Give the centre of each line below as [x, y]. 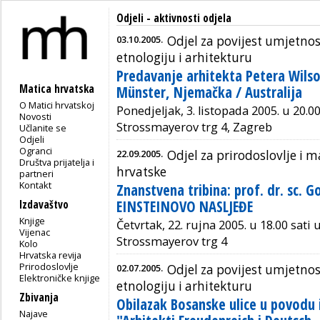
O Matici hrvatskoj [57, 105]
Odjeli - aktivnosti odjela [174, 18]
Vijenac [35, 232]
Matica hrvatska [57, 89]
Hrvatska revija [51, 255]
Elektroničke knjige [60, 277]
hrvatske [141, 171]
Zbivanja [39, 297]
